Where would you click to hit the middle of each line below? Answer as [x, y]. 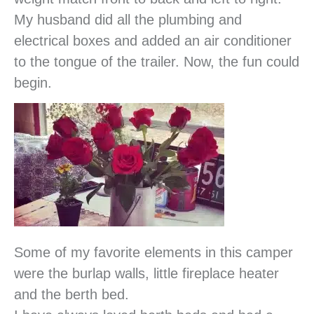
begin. [33, 82]
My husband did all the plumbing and [128, 19]
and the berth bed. [71, 295]
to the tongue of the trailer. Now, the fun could [157, 61]
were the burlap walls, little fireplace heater [146, 274]
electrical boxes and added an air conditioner [153, 40]
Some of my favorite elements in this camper [153, 253]
